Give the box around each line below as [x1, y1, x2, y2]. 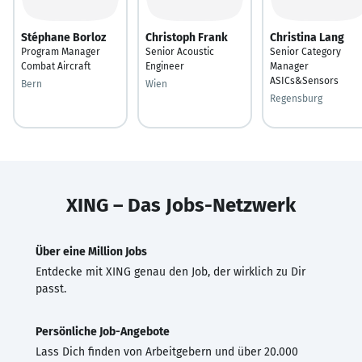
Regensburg [270, 92, 322, 104]
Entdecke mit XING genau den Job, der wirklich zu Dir [36, 264, 305, 279]
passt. [36, 281, 66, 296]
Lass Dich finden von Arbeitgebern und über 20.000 [36, 344, 298, 359]
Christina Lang [270, 30, 344, 44]
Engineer [145, 60, 184, 72]
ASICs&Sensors [270, 74, 339, 86]
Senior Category [270, 45, 341, 57]
